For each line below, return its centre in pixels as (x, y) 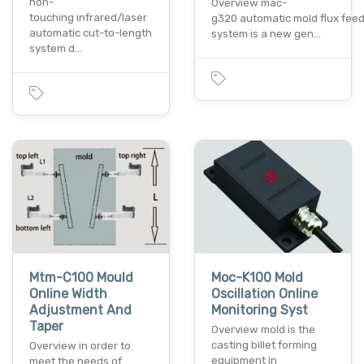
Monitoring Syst (260, 310)
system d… (56, 49)
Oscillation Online (264, 293)
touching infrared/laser (88, 18)
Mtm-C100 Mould (81, 277)
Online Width (68, 293)
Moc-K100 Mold (257, 277)
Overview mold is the (263, 329)
